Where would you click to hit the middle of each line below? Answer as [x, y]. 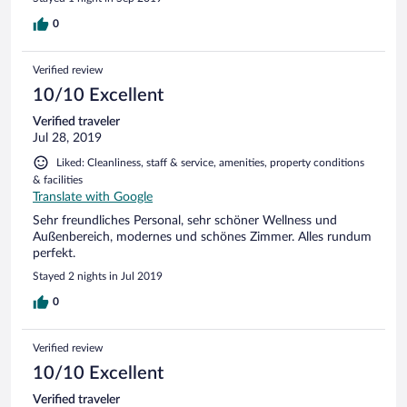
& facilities [58, 179]
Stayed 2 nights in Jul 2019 [98, 276]
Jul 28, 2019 [67, 138]
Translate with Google [93, 197]
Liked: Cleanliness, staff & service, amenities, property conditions [210, 162]
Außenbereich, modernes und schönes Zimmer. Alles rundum [202, 237]
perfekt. [54, 253]
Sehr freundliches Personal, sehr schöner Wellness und [185, 220]
